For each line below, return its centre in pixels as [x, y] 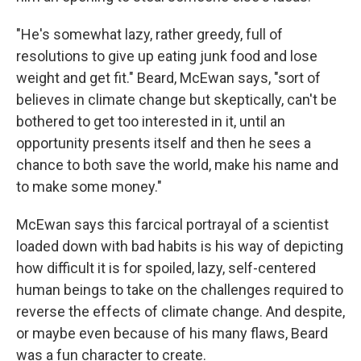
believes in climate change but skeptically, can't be [176, 99]
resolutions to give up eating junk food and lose [167, 56]
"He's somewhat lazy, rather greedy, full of [149, 34]
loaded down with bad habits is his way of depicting [180, 246]
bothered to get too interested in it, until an [151, 121]
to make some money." [89, 186]
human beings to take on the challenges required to [180, 289]
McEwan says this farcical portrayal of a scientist [172, 224]
